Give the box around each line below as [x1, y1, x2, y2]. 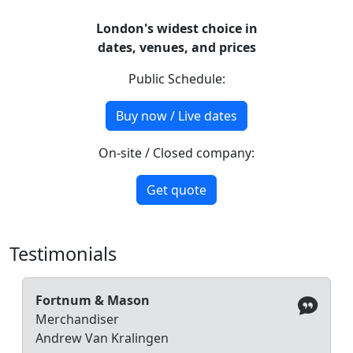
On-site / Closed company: [98, 143, 255, 162]
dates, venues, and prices [97, 38, 256, 56]
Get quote [147, 180, 206, 199]
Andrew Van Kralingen [35, 329, 169, 347]
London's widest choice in [95, 19, 258, 37]
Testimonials [9, 240, 117, 266]
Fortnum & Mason [35, 291, 150, 309]
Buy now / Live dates [116, 106, 237, 124]
